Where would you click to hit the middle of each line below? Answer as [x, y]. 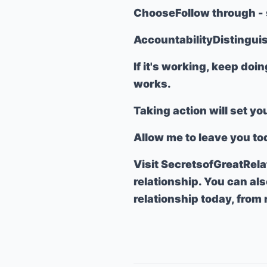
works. [152, 84]
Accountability [173, 40]
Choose [154, 13]
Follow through [215, 13]
